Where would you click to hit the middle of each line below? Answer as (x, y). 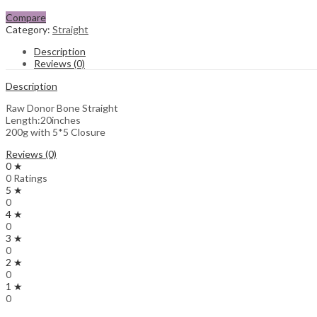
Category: (29, 29)
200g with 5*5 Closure (56, 132)
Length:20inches (43, 120)
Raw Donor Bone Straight (62, 108)
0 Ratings (27, 178)
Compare (26, 17)
